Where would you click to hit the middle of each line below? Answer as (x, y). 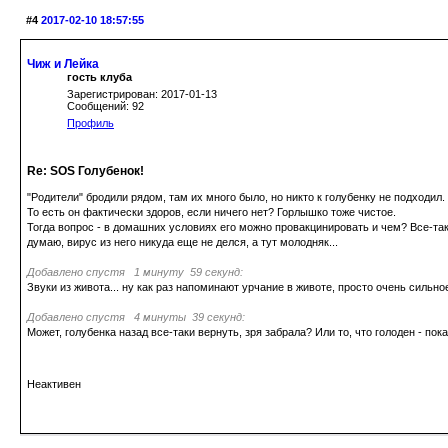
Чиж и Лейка (63, 63)
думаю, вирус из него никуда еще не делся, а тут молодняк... (182, 241)
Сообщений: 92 (105, 105)
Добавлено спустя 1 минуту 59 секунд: (135, 271)
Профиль (90, 122)
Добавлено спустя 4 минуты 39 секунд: (136, 316)
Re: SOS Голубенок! (85, 170)
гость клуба (99, 76)
